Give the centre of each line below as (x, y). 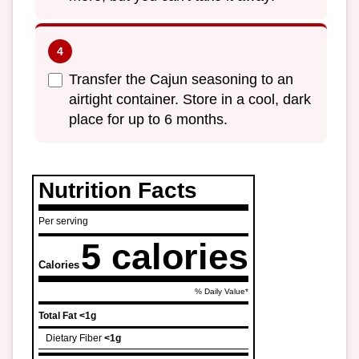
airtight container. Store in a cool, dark (190, 100)
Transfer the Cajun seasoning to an (181, 80)
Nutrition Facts (118, 191)
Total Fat (58, 316)
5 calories (165, 257)
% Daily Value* (222, 292)
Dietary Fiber (74, 339)
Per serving (63, 222)
